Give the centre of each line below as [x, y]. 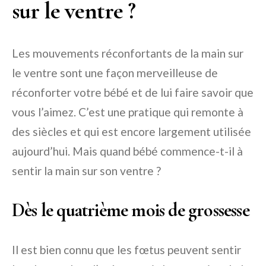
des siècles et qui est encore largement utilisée [132, 132]
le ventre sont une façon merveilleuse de [115, 73]
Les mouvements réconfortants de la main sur [128, 53]
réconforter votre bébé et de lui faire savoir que [133, 92]
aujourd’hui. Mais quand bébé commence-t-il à [127, 151]
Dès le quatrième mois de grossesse [131, 210]
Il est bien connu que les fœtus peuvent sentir [126, 250]
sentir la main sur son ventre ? [86, 171]
